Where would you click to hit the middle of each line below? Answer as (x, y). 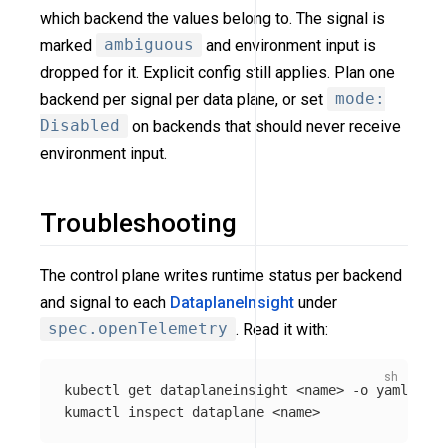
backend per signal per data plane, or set (183, 99)
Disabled (80, 126)
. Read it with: (282, 329)
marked (68, 45)
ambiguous (149, 45)
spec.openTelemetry (138, 329)
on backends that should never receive (264, 126)
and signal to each (105, 302)
